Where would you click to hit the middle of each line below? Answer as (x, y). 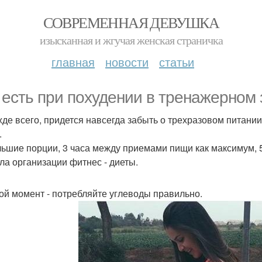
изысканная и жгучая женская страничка (131, 40)
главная (73, 62)
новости (127, 62)
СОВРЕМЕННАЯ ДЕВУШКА (131, 22)
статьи (177, 62)
